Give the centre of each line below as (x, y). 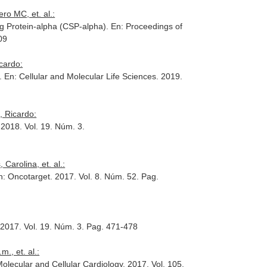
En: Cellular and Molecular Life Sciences (80, 76)
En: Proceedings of (147, 26)
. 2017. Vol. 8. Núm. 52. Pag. (105, 176)
